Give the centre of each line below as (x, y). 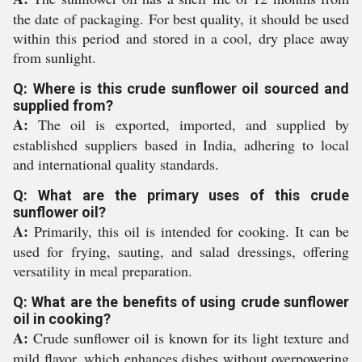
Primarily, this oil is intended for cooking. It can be (189, 231)
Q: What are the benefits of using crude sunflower (181, 302)
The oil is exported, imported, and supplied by (189, 124)
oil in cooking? (62, 319)
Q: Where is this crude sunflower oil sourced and (181, 88)
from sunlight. (55, 57)
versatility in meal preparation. (103, 271)
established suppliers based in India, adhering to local (181, 145)
